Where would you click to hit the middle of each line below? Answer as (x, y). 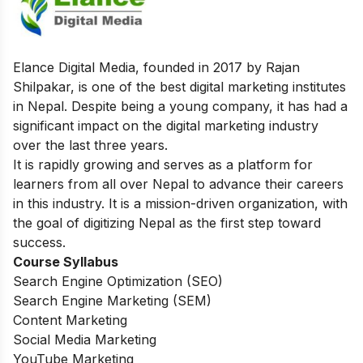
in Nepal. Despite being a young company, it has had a (180, 106)
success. (39, 242)
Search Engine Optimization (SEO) (118, 281)
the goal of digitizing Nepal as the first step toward (167, 222)
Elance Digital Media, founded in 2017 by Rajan (156, 67)
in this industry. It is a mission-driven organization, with (180, 203)
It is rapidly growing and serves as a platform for (163, 164)
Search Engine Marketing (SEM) (112, 300)
